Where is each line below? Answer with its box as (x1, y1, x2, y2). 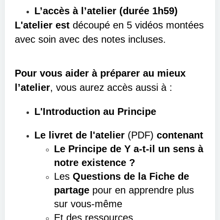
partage (54, 185, 89, 195)
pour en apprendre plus (89, 185, 194, 195)
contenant (154, 130, 203, 140)
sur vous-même (54, 198, 122, 209)
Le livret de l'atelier (34, 130, 128, 140)
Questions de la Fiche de (73, 171, 189, 182)
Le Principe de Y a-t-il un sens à (54, 143, 203, 154)
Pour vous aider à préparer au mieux (15, 68, 186, 79)
